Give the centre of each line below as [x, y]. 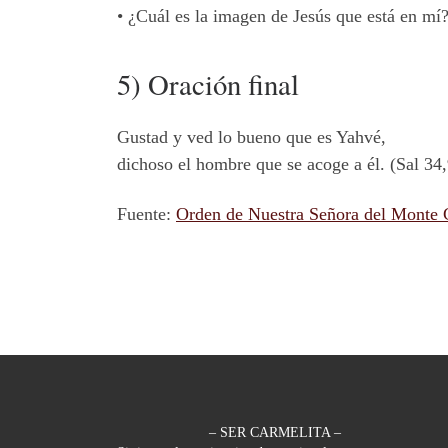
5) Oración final [208, 83]
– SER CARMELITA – [274, 433]
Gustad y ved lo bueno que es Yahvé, [251, 137]
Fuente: [146, 213]
